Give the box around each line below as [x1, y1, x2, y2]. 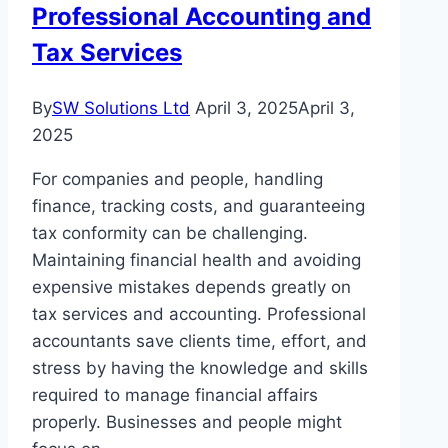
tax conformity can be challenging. [32, 222, 308, 243]
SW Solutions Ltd [52, 97, 190, 118]
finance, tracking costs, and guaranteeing [32, 195, 365, 216]
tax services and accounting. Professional [32, 303, 366, 324]
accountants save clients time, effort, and [32, 330, 367, 351]
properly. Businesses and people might [32, 411, 342, 432]
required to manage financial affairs [32, 384, 318, 405]
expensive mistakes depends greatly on [32, 276, 351, 297]
